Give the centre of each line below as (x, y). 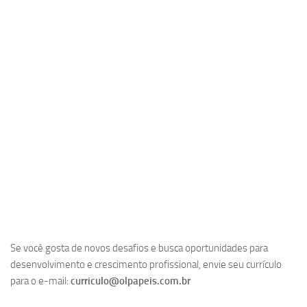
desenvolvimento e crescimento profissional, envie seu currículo (146, 265)
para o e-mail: (40, 281)
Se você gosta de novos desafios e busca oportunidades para (139, 248)
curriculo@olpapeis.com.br (131, 281)
